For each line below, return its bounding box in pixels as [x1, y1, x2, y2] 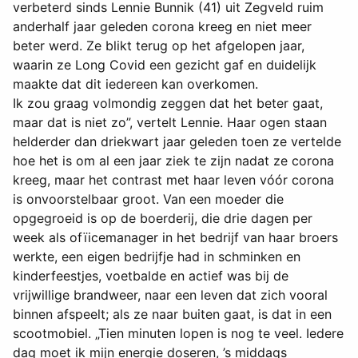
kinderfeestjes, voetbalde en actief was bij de [13, 268, 288, 284]
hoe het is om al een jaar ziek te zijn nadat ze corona [13, 153, 334, 169]
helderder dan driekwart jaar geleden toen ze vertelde [13, 133, 341, 150]
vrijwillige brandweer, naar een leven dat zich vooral [13, 287, 328, 304]
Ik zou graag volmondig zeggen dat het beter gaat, [13, 95, 323, 112]
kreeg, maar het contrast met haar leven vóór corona [13, 172, 334, 189]
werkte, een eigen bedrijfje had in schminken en [13, 249, 300, 265]
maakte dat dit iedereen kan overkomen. [13, 76, 258, 93]
